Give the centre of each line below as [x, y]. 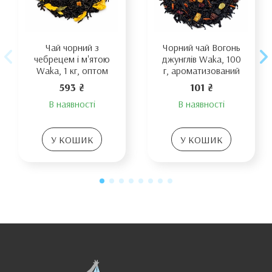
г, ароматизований [201, 71]
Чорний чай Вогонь [201, 48]
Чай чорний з [72, 48]
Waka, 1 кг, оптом [72, 71]
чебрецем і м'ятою [72, 59]
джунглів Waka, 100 [201, 59]
